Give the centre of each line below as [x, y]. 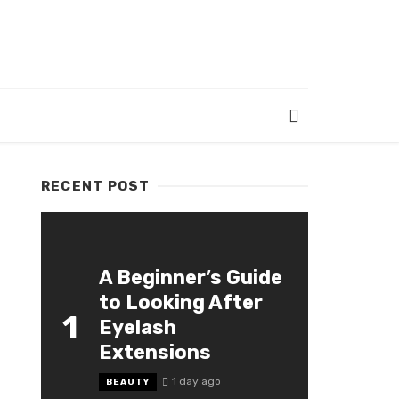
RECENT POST [96, 187]
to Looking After [181, 303]
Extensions [155, 353]
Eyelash [138, 328]
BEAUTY [128, 383]
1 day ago [196, 382]
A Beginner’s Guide [191, 278]
